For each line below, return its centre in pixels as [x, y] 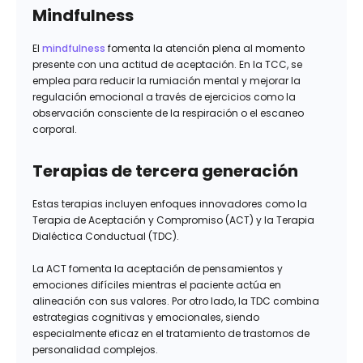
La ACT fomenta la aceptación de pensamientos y [158, 269]
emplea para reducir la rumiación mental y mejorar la [167, 81]
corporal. [55, 130]
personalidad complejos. [95, 350]
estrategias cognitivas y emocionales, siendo [146, 318]
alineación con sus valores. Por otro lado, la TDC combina [176, 301]
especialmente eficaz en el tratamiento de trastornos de [171, 334]
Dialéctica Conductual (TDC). [106, 237]
